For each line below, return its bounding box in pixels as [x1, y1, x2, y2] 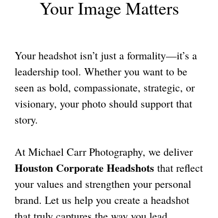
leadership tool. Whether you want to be [15, 64, 187, 78]
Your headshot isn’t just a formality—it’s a [15, 48, 197, 62]
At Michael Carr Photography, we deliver [15, 145, 193, 159]
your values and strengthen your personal [15, 177, 191, 191]
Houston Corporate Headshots [15, 160, 154, 176]
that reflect [154, 161, 203, 175]
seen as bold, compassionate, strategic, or [15, 80, 195, 94]
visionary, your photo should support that [15, 96, 192, 110]
